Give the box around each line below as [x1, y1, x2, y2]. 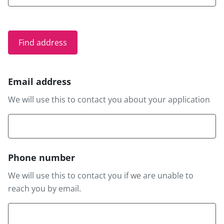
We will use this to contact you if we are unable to [8, 169, 193, 181]
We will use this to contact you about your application [8, 94, 210, 105]
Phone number [8, 151, 75, 163]
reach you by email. [8, 182, 81, 194]
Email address [8, 75, 71, 88]
